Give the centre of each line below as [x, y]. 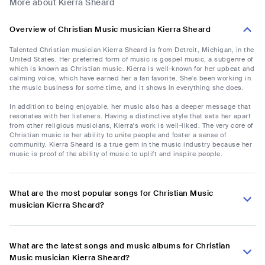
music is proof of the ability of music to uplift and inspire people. [116, 154]
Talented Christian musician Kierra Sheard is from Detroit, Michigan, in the [132, 50]
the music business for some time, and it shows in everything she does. [127, 88]
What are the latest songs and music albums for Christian [120, 246]
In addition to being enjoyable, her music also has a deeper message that [130, 107]
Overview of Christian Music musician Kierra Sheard [110, 30]
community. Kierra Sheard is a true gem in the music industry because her [131, 145]
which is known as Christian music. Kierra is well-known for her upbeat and [132, 69]
